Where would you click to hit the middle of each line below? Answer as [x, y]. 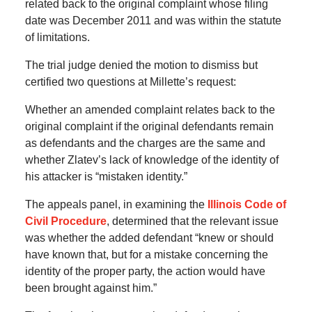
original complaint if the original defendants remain [149, 127]
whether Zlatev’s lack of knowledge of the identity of [151, 160]
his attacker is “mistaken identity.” [106, 177]
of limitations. [57, 38]
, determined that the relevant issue [192, 221]
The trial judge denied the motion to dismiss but [141, 65]
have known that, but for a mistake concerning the [146, 255]
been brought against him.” [91, 288]
